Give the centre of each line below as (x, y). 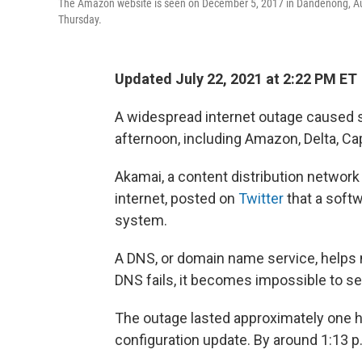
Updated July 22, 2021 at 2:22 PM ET (236, 79)
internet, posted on (177, 198)
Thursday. (80, 19)
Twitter (261, 198)
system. (141, 220)
